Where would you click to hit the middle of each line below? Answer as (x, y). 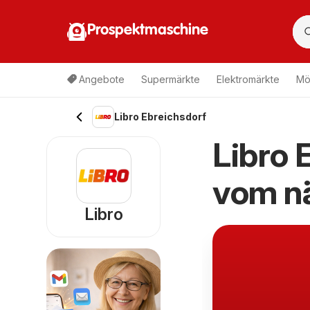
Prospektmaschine (148, 30)
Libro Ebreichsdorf (160, 117)
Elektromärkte (248, 79)
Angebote (102, 79)
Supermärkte (171, 79)
